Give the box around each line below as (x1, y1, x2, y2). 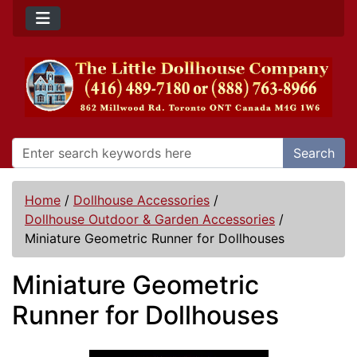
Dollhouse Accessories (73, 192, 210, 209)
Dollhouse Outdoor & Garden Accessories (25, 211, 275, 228)
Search (293, 145, 335, 162)
